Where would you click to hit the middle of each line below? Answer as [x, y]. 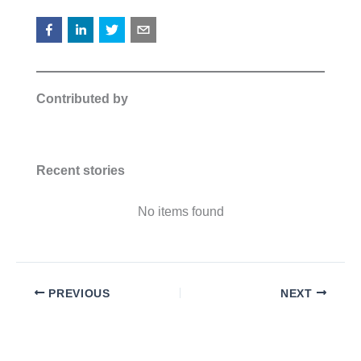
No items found [180, 212]
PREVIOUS [77, 293]
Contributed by [82, 98]
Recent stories [81, 170]
